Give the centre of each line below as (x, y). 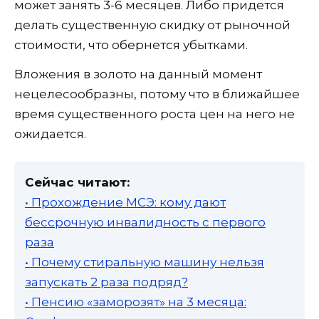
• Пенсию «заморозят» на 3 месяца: (136, 302)
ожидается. (50, 134)
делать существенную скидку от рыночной (152, 25)
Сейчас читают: (77, 183)
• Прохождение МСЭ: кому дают (125, 203)
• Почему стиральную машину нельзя (145, 262)
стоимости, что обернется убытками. (131, 45)
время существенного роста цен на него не (155, 114)
